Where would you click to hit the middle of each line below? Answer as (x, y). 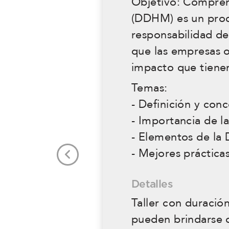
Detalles (152, 184)
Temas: (150, 88)
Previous (84, 160)
